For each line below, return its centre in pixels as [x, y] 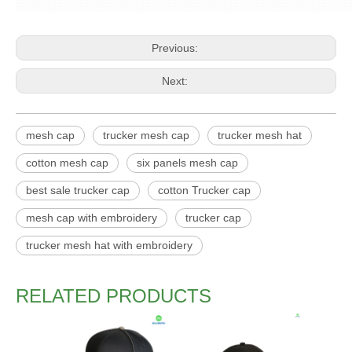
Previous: [176, 48]
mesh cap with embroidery [92, 218]
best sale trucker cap [78, 190]
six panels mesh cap [187, 163]
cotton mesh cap [67, 163]
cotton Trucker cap [204, 190]
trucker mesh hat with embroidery [109, 245]
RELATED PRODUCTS [114, 296]
